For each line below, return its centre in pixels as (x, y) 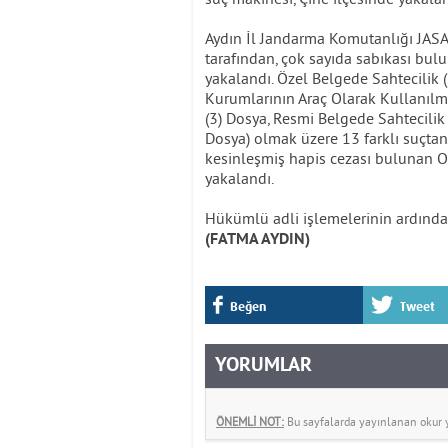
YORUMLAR (263, 365)
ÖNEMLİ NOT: (250, 421)
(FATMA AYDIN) (257, 239)
